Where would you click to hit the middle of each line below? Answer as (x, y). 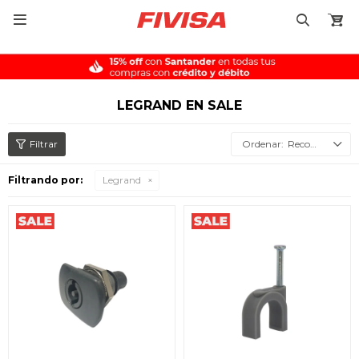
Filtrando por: (45, 180)
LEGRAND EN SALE (179, 105)
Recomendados (299, 144)
